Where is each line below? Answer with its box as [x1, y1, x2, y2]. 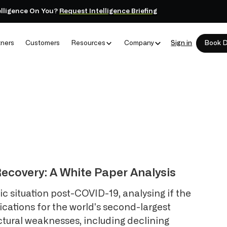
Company [124, 40, 154, 47]
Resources [71, 40, 105, 47]
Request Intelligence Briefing [59, 8, 158, 15]
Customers [25, 40, 60, 47]
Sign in [171, 40, 193, 47]
